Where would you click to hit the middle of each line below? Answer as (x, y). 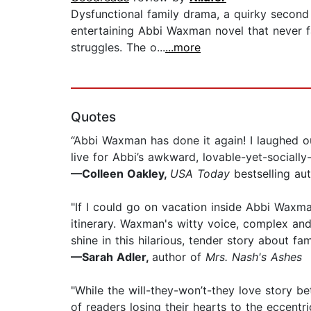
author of (177, 257)
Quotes (93, 117)
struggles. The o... (118, 48)
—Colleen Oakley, (120, 174)
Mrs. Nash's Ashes (252, 257)
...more (183, 48)
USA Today (200, 174)
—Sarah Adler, (111, 257)
